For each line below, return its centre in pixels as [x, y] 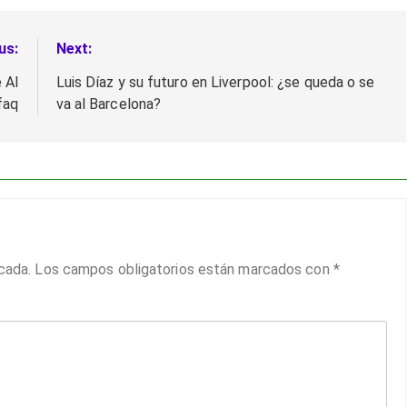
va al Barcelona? [109, 104]
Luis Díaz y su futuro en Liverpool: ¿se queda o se [215, 82]
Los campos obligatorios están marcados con [184, 269]
